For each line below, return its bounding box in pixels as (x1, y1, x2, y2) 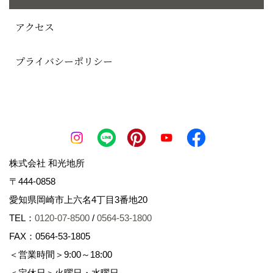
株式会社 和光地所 (9, 157, 85, 168)
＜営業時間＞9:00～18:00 (9, 249, 121, 260)
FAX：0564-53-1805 (9, 230, 90, 241)
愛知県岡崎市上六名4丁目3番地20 (9, 194, 157, 205)
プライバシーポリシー (15, 54, 113, 68)
